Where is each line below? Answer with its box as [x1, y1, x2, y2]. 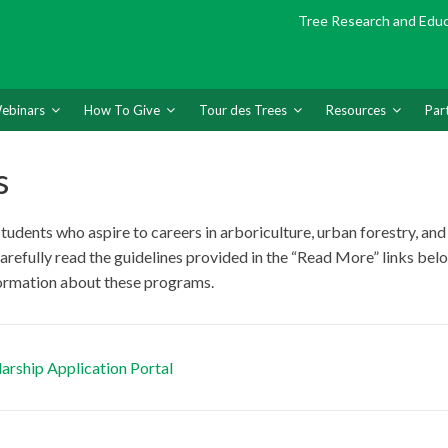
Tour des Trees [199, 102, 287, 119]
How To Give [84, 102, 160, 119]
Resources [326, 102, 386, 119]
